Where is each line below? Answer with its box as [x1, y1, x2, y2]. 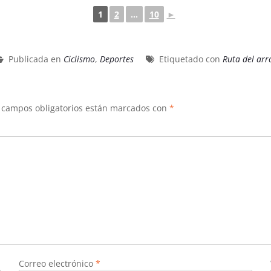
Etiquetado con [159, 53, 223, 65]
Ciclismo [64, 53, 95, 65]
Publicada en [8, 53, 64, 65]
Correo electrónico [18, 258, 96, 269]
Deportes [100, 53, 134, 65]
